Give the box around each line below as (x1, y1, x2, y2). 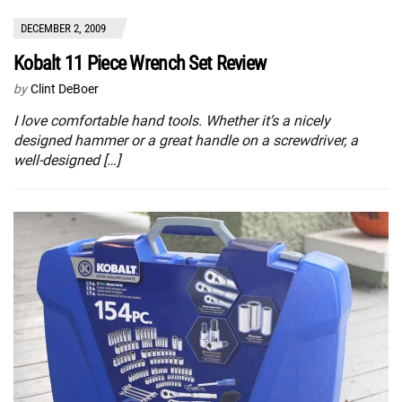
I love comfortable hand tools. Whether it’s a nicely (13, 111, 330, 129)
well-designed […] (13, 151, 120, 169)
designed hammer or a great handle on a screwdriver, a (13, 131, 358, 149)
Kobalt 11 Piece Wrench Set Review (13, 51, 267, 74)
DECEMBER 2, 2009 (21, 21, 106, 35)
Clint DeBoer (31, 81, 99, 96)
